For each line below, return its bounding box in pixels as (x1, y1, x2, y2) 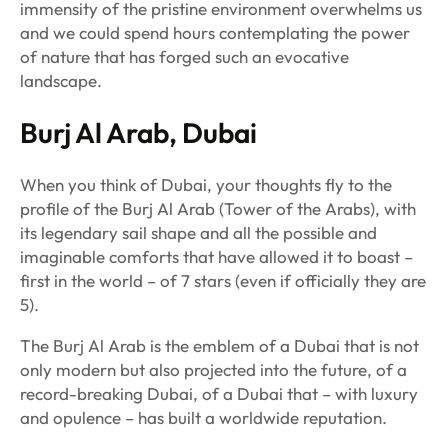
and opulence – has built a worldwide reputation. (20, 407, 387, 429)
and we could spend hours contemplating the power (20, 22, 410, 44)
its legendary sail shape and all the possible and (20, 222, 377, 244)
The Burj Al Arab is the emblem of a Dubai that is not (20, 335, 419, 357)
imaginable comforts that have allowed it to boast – (20, 246, 413, 268)
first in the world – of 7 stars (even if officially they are (20, 270, 426, 292)
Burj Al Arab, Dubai (20, 115, 257, 151)
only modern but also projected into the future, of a (20, 359, 407, 381)
